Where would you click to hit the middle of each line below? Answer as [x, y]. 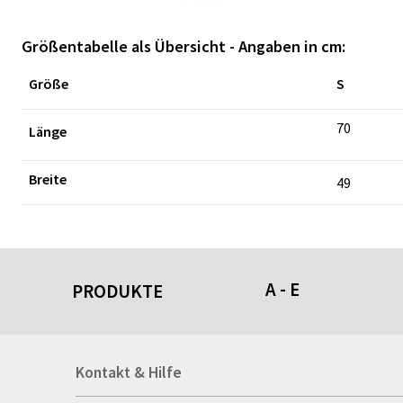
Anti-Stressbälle [316, 372]
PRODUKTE [119, 291]
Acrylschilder [305, 347]
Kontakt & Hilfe [129, 372]
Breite [49, 179]
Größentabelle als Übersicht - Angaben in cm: [184, 46]
